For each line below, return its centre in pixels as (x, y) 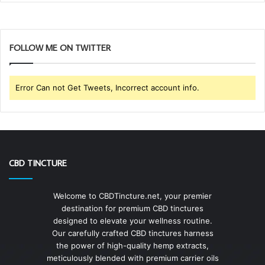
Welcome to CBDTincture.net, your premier (132, 196)
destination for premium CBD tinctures (132, 209)
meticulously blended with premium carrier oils (132, 258)
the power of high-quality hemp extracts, (132, 246)
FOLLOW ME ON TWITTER (60, 48)
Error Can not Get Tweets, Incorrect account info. (107, 88)
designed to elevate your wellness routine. (132, 221)
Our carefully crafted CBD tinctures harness (132, 233)
